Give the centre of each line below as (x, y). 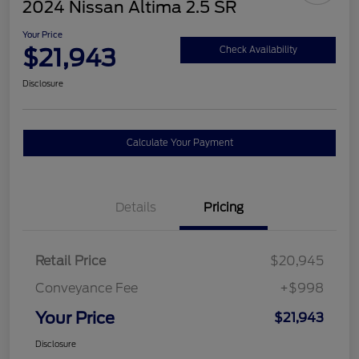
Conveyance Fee (87, 288)
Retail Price (71, 261)
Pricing (224, 208)
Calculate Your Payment (179, 143)
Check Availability (258, 49)
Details (135, 208)
